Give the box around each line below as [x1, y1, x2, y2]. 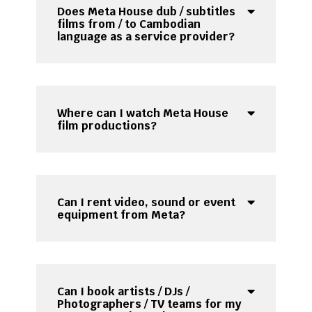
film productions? [57, 118, 157, 134]
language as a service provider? [57, 29, 235, 45]
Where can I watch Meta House [57, 106, 229, 121]
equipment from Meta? [57, 208, 186, 223]
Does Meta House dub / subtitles [57, 4, 236, 19]
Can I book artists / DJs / [57, 284, 190, 299]
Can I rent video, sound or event [57, 195, 236, 210]
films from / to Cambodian [57, 17, 201, 32]
